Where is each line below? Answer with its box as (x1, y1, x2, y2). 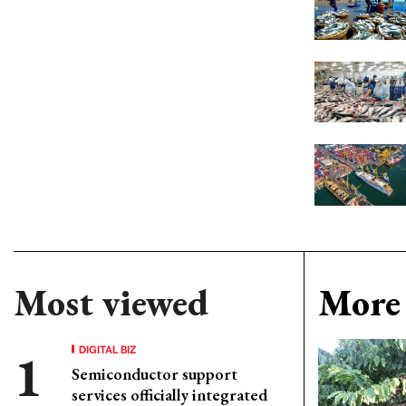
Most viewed (14, 279, 208, 326)
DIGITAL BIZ (79, 341, 137, 356)
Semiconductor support (72, 363, 237, 384)
